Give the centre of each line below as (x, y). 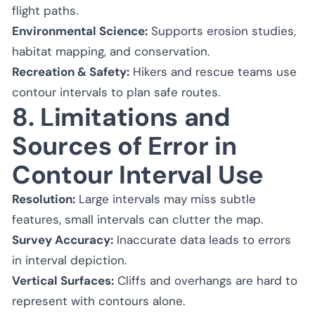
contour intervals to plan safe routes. (116, 92)
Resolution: (44, 199)
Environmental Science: (80, 31)
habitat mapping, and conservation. (111, 51)
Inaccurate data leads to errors (202, 239)
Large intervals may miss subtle (166, 199)
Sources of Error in (124, 146)
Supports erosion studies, (222, 31)
